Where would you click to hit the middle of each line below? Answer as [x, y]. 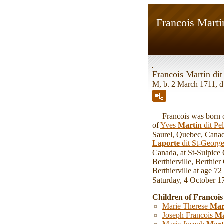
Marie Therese [186, 206]
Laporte [166, 143]
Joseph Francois [189, 215]
